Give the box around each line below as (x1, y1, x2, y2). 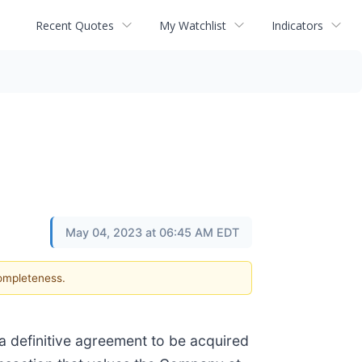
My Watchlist (159, 17, 226, 33)
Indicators (271, 17, 323, 33)
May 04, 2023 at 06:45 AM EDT (65, 225, 239, 239)
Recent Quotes (36, 17, 114, 33)
